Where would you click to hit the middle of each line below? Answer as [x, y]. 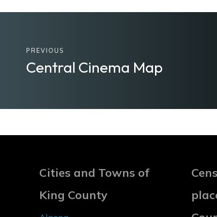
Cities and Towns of [94, 173]
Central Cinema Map [94, 67]
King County [73, 195]
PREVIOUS [45, 51]
